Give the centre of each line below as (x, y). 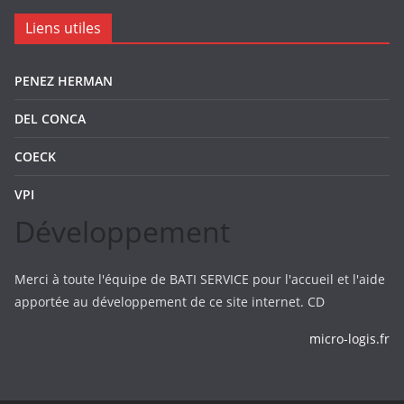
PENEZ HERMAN (64, 81)
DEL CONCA (50, 119)
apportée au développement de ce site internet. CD (170, 302)
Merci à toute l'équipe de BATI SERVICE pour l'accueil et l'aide (200, 279)
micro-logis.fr (349, 339)
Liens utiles (63, 28)
